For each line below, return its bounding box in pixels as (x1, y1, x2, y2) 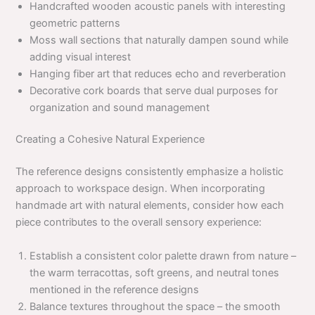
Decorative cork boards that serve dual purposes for (30, 84, 278, 97)
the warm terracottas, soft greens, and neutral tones (30, 266, 280, 279)
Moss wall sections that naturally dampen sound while (30, 33, 289, 46)
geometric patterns (30, 16, 121, 30)
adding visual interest (30, 50, 131, 63)
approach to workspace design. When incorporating (15, 182, 266, 195)
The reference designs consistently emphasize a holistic (15, 165, 284, 179)
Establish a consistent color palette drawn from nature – (30, 249, 297, 262)
